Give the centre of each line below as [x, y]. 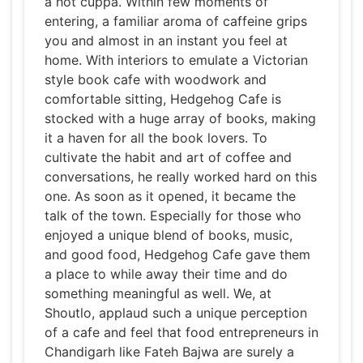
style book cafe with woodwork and [156, 80]
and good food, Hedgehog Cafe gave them [177, 255]
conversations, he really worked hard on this [181, 177]
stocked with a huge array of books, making [180, 119]
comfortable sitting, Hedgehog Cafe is [163, 99]
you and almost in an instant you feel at [166, 41]
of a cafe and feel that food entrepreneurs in [181, 333]
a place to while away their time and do [166, 274]
